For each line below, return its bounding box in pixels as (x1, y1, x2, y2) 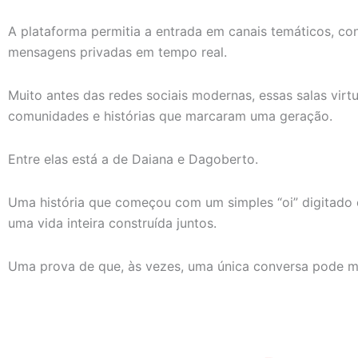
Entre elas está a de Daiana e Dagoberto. (8, 150, 258, 167)
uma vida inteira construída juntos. (8, 214, 217, 231)
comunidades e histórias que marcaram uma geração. (8, 107, 332, 124)
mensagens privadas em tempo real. (8, 43, 227, 60)
